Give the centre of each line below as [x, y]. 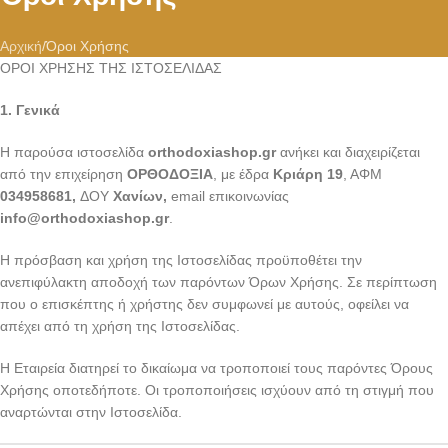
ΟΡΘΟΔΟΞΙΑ [170, 174]
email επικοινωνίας [228, 196]
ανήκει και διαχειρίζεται [348, 152]
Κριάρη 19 [308, 174]
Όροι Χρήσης [87, 46]
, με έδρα [243, 174]
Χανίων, [140, 196]
